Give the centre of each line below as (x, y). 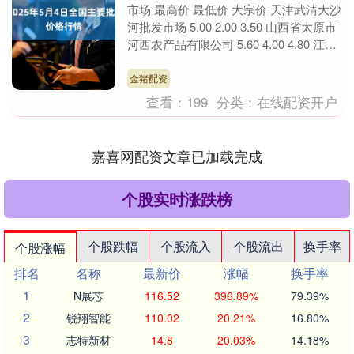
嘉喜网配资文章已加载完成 (177, 155)
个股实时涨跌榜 (177, 198)
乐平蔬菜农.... (164, 61)
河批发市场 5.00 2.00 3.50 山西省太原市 (232, 26)
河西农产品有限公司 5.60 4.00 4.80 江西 (232, 44)
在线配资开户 (298, 102)
